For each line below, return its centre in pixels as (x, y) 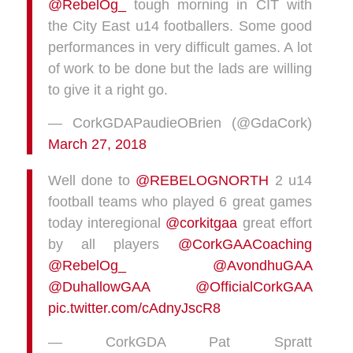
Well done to (92, 180)
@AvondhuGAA (262, 265)
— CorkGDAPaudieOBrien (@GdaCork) (180, 123)
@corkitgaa (202, 222)
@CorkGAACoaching (245, 243)
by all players (113, 243)
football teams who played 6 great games (180, 201)
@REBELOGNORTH (203, 180)
